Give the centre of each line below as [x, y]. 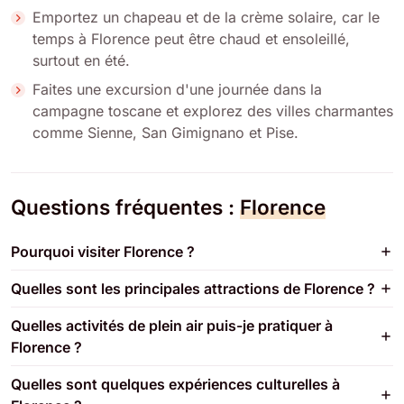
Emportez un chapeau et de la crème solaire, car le [206, 17]
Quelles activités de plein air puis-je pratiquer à [172, 325]
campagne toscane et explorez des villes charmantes [213, 110]
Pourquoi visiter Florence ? [103, 251]
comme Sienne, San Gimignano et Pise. [165, 132]
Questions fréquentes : [125, 207]
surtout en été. [81, 60]
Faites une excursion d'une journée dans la [177, 89]
